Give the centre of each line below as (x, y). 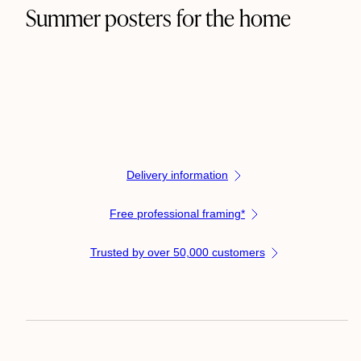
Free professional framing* (177, 214)
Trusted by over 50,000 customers (177, 253)
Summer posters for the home (158, 18)
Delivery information (177, 175)
